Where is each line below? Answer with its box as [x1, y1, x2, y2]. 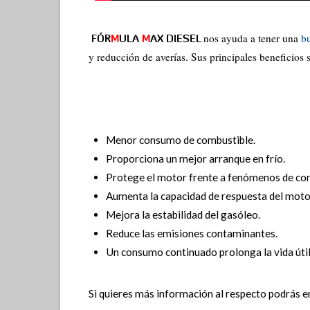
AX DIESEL [149, 32, 203, 46]
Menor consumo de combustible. [106, 134, 256, 147]
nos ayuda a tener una [203, 31, 301, 46]
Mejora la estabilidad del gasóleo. [106, 208, 261, 221]
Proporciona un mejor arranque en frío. [106, 152, 286, 165]
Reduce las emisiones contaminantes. [106, 227, 278, 240]
